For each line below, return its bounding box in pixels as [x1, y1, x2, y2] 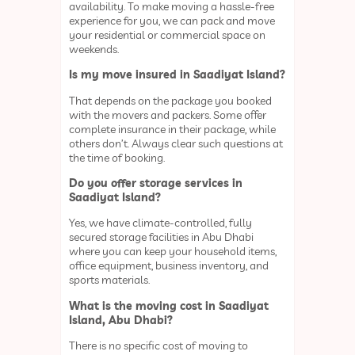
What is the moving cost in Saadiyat [69, 298, 269, 313]
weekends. [69, 41, 122, 56]
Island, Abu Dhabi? [69, 312, 174, 327]
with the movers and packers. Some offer [69, 107, 267, 122]
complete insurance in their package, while [69, 121, 277, 136]
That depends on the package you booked [69, 93, 273, 108]
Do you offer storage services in [69, 175, 243, 190]
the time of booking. [69, 150, 168, 165]
